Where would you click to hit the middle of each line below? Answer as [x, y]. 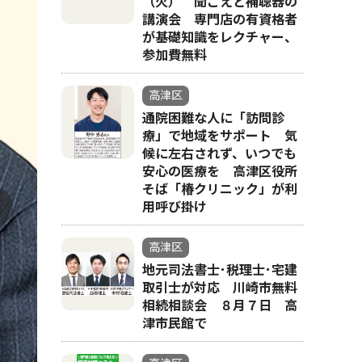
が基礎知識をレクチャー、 [220, 38]
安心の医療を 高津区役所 [220, 172]
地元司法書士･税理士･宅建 [220, 270]
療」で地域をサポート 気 [220, 136]
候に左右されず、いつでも [219, 154]
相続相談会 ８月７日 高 [220, 306]
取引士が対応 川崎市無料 [220, 288]
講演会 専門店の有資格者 [220, 20]
